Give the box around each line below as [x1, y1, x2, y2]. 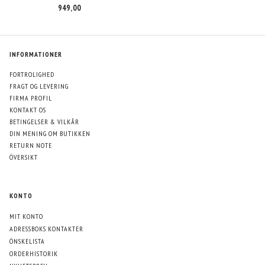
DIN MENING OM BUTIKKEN [9, 128, 91, 138]
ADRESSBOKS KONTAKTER [9, 224, 83, 233]
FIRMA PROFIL [9, 93, 52, 102]
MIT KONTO [9, 211, 43, 221]
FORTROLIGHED [9, 69, 54, 79]
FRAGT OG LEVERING [9, 81, 69, 91]
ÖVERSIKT [9, 152, 38, 161]
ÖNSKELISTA [9, 237, 45, 246]
